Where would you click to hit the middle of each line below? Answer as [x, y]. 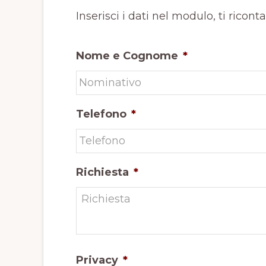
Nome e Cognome [127, 56]
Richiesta [102, 172]
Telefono [101, 114]
